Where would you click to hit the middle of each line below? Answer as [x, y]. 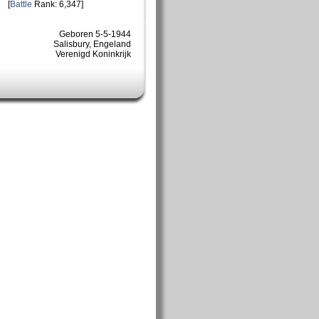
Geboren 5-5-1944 [95, 34]
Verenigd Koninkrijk [93, 54]
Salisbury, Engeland [92, 44]
